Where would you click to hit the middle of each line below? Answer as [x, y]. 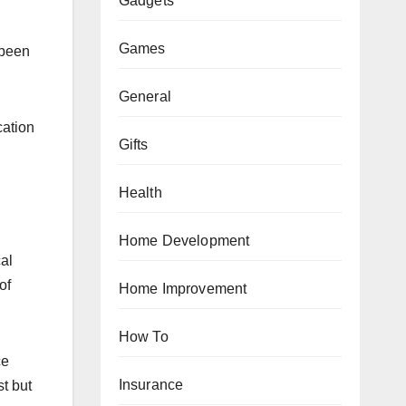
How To [143, 336]
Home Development [184, 240]
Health [140, 192]
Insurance [151, 384]
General [145, 96]
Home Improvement [183, 288]
